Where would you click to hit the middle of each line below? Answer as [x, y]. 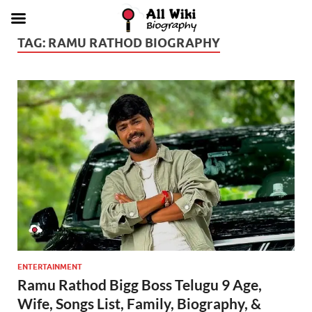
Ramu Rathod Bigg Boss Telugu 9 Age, [140, 284]
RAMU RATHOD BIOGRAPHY [134, 43]
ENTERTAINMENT [50, 266]
